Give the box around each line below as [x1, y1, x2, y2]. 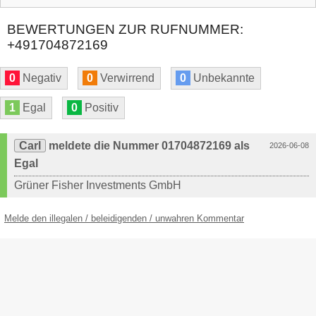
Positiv [82, 102, 119, 114]
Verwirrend [97, 72, 154, 85]
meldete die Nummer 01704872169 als [46, 140, 250, 152]
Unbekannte [190, 72, 255, 85]
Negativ [20, 72, 61, 85]
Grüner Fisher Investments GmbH [14, 179, 181, 192]
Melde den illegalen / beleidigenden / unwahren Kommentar [4, 213, 244, 224]
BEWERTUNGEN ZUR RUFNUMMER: [7, 22, 243, 37]
